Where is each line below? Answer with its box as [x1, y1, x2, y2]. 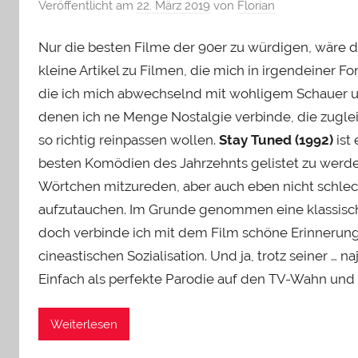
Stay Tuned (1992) [219, 131, 336, 148]
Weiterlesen [50, 316, 117, 332]
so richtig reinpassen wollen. [38, 131, 219, 148]
